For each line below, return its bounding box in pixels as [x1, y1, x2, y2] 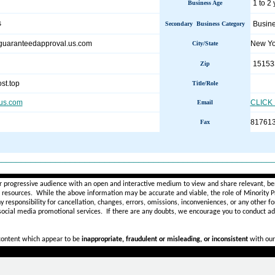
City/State [192, 40, 218, 47]
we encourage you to [177, 208, 242, 215]
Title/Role [192, 80, 218, 87]
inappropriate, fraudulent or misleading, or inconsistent [81, 236, 248, 243]
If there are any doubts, [106, 208, 178, 215]
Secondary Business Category [165, 20, 245, 27]
